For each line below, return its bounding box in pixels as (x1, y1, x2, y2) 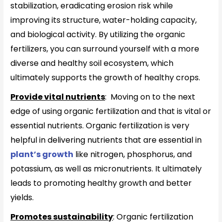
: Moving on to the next (105, 91, 196, 103)
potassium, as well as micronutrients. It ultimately (10, 163, 202, 174)
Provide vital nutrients (10, 91, 106, 103)
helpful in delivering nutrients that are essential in (10, 134, 202, 146)
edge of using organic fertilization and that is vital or (10, 105, 212, 117)
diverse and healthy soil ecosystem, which (10, 57, 174, 69)
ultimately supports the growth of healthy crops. (10, 71, 201, 83)
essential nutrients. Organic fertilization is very (10, 119, 190, 131)
